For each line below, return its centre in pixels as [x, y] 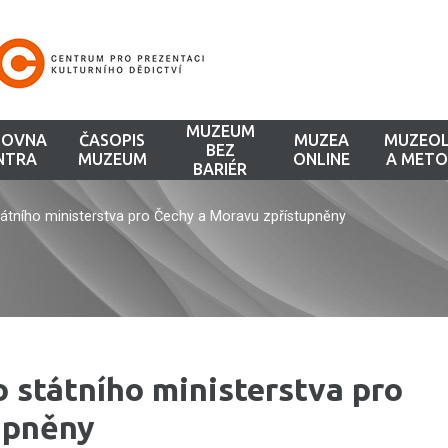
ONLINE [321, 159]
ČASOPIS [112, 140]
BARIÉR [220, 168]
